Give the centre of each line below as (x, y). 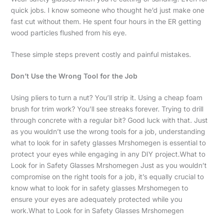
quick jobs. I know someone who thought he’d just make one (107, 10)
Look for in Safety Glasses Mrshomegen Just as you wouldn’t (109, 165)
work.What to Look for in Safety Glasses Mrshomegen (97, 211)
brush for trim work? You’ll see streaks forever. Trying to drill (107, 109)
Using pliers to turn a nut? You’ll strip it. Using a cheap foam (106, 98)
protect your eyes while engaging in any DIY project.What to (108, 154)
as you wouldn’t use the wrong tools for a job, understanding (108, 132)
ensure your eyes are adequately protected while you (96, 199)
